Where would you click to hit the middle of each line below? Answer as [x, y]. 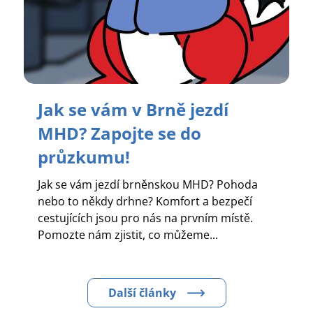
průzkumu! [83, 156]
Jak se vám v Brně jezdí [133, 109]
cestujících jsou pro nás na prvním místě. [145, 218]
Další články [142, 292]
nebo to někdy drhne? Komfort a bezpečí [145, 201]
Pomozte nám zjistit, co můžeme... [128, 234]
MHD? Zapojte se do [119, 133]
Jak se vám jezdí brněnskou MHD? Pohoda [147, 184]
